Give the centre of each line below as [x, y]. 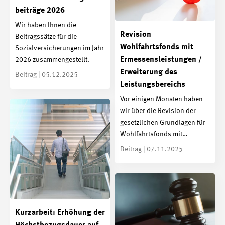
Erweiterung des [149, 72]
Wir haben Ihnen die [46, 25]
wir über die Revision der [158, 111]
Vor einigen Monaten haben [161, 100]
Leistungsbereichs [153, 85]
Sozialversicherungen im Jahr [60, 48]
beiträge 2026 [40, 10]
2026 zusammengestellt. [52, 60]
